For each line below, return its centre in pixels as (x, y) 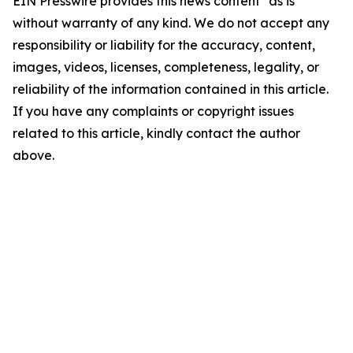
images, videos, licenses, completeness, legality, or (166, 67)
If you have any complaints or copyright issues (153, 111)
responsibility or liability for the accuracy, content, (164, 45)
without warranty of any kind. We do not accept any (171, 23)
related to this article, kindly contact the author (156, 134)
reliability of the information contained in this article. (171, 89)
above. (33, 156)
